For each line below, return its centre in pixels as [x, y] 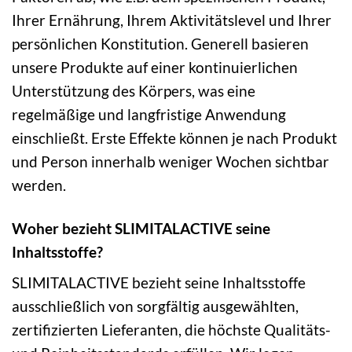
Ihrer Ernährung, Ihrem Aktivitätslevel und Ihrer [172, 20]
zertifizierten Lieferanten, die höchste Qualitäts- [171, 330]
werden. [39, 185]
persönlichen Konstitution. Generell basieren [160, 43]
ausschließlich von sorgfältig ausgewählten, [155, 306]
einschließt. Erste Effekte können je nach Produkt [174, 137]
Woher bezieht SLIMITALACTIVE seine [141, 228]
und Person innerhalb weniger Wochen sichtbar [170, 161]
